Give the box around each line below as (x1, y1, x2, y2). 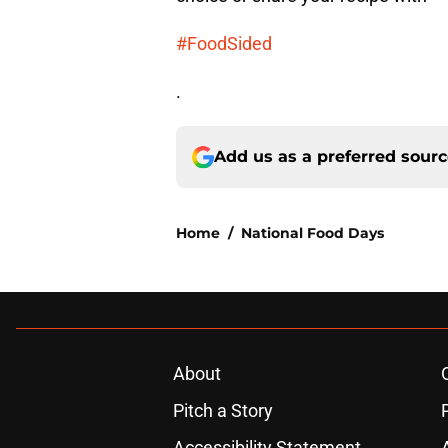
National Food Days (241, 224, 384, 243)
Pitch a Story (172, 400, 273, 422)
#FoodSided (176, 33, 272, 55)
